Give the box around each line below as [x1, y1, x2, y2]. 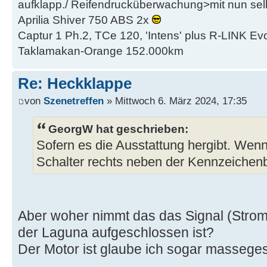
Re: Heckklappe [18, 74, 132, 92]
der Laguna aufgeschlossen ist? [18, 225, 214, 241]
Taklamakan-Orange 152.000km [18, 44, 184, 57]
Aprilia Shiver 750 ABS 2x [18, 13, 152, 26]
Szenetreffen [44, 95, 104, 107]
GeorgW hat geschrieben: [48, 122, 188, 136]
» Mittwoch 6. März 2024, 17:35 [104, 95, 247, 107]
